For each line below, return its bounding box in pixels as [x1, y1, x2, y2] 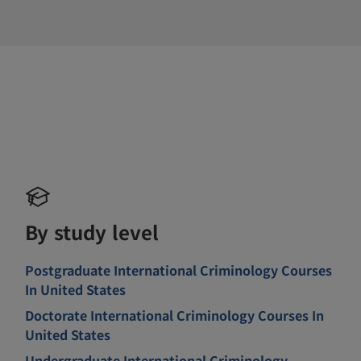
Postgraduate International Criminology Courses [25, 259, 333, 280]
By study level [25, 217, 160, 246]
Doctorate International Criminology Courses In [25, 305, 325, 325]
